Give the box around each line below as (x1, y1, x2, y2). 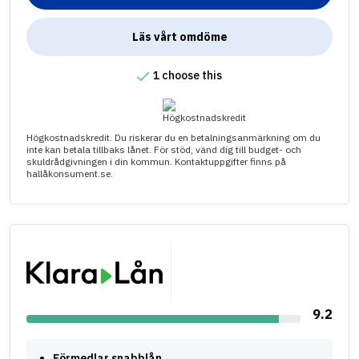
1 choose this (153, 68, 222, 83)
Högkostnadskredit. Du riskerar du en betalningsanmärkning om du (26, 131, 321, 144)
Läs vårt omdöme (131, 30, 228, 45)
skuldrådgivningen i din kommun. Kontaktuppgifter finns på (26, 155, 286, 168)
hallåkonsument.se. (26, 167, 113, 180)
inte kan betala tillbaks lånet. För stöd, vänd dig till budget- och (26, 143, 301, 156)
